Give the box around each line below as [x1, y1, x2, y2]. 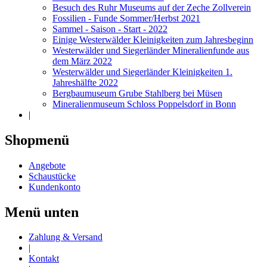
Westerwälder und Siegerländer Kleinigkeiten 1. [52, 66, 232, 77]
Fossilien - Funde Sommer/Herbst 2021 [52, 13, 200, 23]
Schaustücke [29, 170, 76, 181]
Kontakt [29, 253, 59, 264]
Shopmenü [5, 132, 69, 148]
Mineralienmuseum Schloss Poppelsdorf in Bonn [52, 98, 236, 109]
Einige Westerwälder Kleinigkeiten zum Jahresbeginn [52, 34, 253, 45]
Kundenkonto [29, 181, 80, 192]
